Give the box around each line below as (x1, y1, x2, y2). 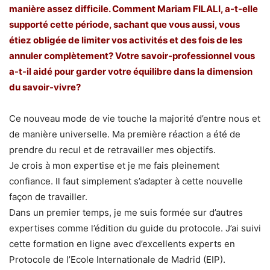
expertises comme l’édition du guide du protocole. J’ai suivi (9, 222, 261, 234)
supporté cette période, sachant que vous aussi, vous (9, 18, 240, 30)
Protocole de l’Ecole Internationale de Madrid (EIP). (9, 253, 225, 265)
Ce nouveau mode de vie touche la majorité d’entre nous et (9, 112, 260, 124)
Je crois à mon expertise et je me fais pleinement (9, 159, 219, 171)
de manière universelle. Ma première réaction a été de (9, 128, 240, 140)
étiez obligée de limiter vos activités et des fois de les (9, 34, 242, 46)
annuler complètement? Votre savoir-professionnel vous (9, 49, 255, 61)
